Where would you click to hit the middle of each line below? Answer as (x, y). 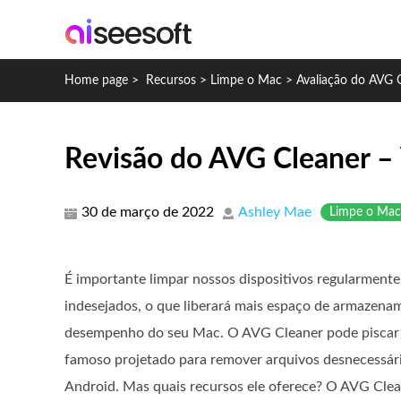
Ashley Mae (275, 212)
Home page (96, 81)
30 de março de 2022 (148, 212)
